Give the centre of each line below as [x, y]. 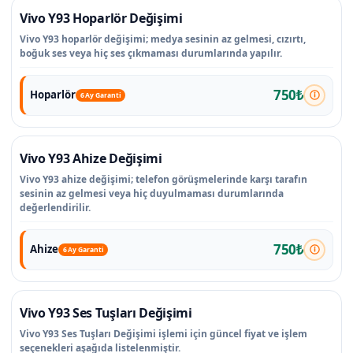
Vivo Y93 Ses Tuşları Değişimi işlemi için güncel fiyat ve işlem [163, 333]
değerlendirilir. [55, 207]
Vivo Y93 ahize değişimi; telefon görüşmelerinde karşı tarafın [163, 179]
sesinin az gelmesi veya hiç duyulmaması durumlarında [152, 193]
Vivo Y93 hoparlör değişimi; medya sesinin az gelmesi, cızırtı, [163, 39]
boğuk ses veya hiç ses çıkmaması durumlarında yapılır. [151, 53]
